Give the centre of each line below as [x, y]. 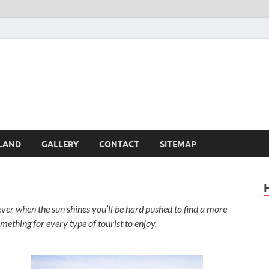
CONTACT [119, 144]
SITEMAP [178, 144]
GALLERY [60, 144]
